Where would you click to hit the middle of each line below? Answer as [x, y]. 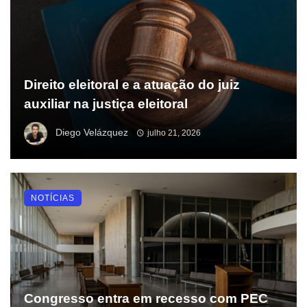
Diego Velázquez [92, 133]
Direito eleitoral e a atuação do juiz [132, 85]
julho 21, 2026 [174, 133]
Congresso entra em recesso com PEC [146, 298]
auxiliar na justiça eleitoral [106, 104]
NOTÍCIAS [53, 198]
